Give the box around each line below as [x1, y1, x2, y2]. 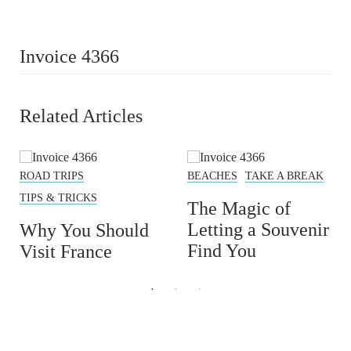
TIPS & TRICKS [20, 192, 97, 204]
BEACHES [187, 170, 237, 182]
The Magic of [187, 198, 291, 219]
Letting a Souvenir [187, 219, 329, 240]
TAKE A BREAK [245, 170, 324, 182]
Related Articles [20, 106, 143, 126]
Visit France [20, 241, 112, 262]
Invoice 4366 [20, 46, 119, 67]
